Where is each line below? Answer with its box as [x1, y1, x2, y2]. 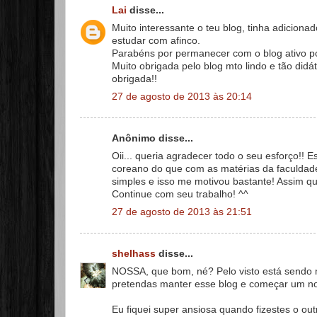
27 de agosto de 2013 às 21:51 [112, 206, 252, 217]
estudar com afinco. [112, 35, 200, 46]
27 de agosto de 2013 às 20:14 [112, 91, 252, 102]
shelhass [112, 248, 156, 259]
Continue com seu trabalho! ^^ [112, 188, 248, 200]
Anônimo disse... [112, 133, 193, 144]
